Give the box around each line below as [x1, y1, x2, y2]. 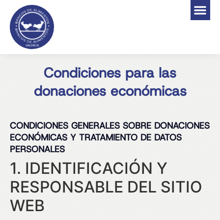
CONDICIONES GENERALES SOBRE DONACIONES [10, 120, 210, 132]
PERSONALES [10, 143, 65, 155]
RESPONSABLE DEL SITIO [10, 177, 202, 196]
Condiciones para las [44, 64, 176, 82]
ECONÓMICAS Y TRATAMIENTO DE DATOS [10, 132, 182, 143]
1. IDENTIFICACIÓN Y [10, 159, 167, 178]
